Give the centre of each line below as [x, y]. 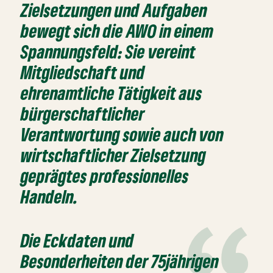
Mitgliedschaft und [83, 73]
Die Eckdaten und [78, 241]
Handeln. [50, 197]
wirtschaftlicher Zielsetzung [114, 155]
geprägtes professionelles [105, 176]
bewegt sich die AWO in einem [117, 31]
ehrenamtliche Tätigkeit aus [112, 93]
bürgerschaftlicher [83, 114]
